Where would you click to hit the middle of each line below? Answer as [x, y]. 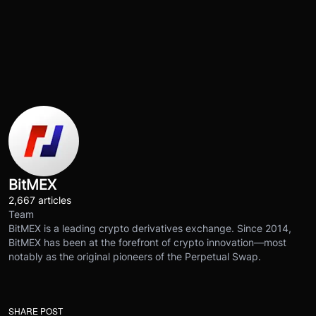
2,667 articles [40, 200]
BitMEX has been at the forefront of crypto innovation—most [147, 243]
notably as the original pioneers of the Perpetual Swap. [135, 257]
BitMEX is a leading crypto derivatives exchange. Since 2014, [150, 229]
